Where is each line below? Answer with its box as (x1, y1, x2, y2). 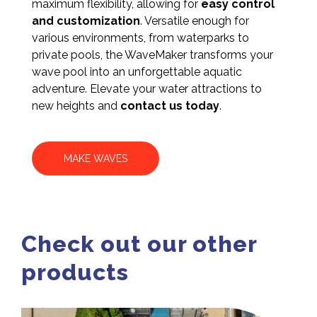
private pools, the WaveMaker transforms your (32, 47, 273, 62)
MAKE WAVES (64, 152, 127, 164)
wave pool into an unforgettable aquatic (32, 64, 242, 79)
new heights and (32, 98, 120, 113)
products (21, 258, 129, 285)
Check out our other (21, 230, 257, 257)
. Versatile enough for (140, 13, 249, 28)
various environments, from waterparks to (32, 30, 249, 45)
